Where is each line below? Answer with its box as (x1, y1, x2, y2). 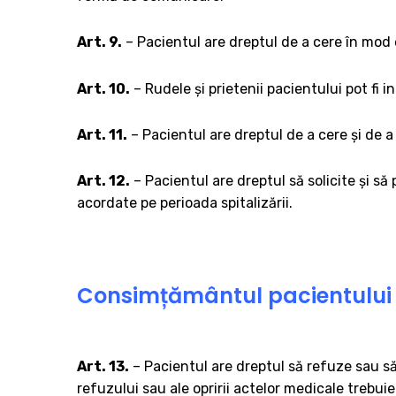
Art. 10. (77, 80, 130, 97)
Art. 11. (77, 126, 127, 143)
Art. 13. (77, 357, 129, 375)
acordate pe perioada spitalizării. (77, 194, 293, 211)
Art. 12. (77, 172, 130, 189)
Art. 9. (77, 34, 122, 51)
